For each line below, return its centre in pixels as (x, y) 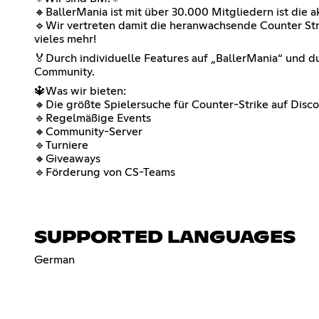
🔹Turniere (61, 145)
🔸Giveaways (67, 158)
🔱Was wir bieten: (80, 91)
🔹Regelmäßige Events (93, 118)
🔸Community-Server (88, 131)
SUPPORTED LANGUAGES (165, 237)
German (54, 260)
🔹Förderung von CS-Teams (105, 172)
